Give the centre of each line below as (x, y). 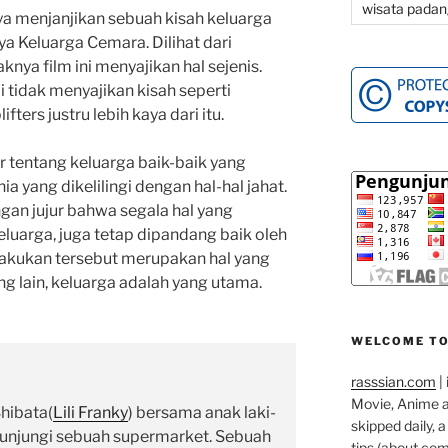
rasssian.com (393, 382)
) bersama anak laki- (202, 413)
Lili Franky (90, 413)
